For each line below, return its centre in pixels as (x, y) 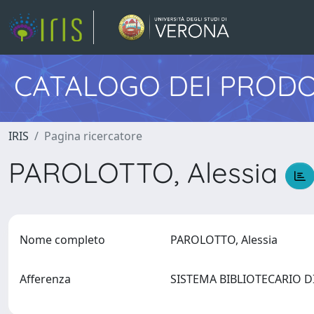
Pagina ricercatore (93, 136)
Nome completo (62, 240)
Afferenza (45, 279)
